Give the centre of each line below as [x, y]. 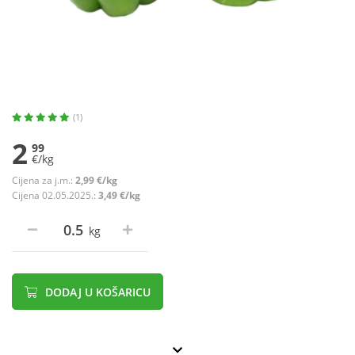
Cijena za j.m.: [44, 181]
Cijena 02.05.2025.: [55, 196]
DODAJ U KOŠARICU [96, 292]
